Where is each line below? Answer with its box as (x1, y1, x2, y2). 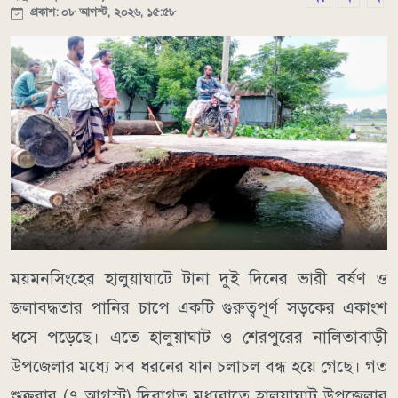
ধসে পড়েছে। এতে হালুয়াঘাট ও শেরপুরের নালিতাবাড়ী (11, 327, 387, 348)
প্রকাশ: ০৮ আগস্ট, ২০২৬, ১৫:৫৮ (27, 4, 176, 20)
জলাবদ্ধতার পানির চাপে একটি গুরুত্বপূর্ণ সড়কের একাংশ (11, 298, 387, 319)
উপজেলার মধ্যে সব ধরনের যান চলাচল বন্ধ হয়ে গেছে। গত (11, 356, 387, 378)
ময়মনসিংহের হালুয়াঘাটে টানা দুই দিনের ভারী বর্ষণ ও (11, 268, 387, 290)
